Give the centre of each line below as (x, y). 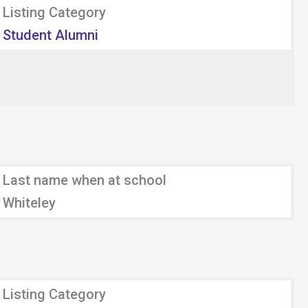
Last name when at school (85, 180)
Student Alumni (51, 35)
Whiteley (29, 203)
